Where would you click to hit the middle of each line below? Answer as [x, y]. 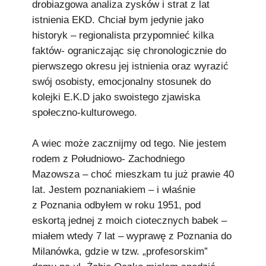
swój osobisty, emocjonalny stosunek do [121, 82]
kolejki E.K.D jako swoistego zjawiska [116, 97]
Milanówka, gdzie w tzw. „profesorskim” [120, 251]
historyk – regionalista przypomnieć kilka [123, 35]
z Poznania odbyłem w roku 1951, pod [116, 205]
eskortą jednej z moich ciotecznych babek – [129, 221]
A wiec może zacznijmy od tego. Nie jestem [129, 143]
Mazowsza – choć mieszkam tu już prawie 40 [133, 174]
